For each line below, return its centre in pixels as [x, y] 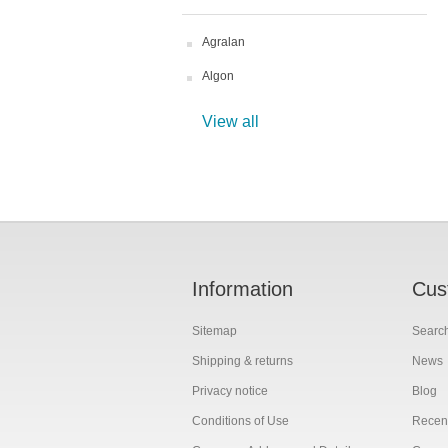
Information [242, 289]
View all [230, 121]
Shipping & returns [242, 361]
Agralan [223, 42]
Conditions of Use [240, 421]
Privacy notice [230, 391]
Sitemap [214, 331]
